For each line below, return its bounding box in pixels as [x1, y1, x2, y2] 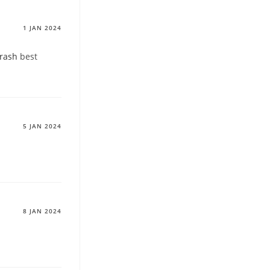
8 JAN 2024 [22, 207, 61, 215]
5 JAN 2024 [22, 122, 61, 130]
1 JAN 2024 [22, 24, 61, 32]
